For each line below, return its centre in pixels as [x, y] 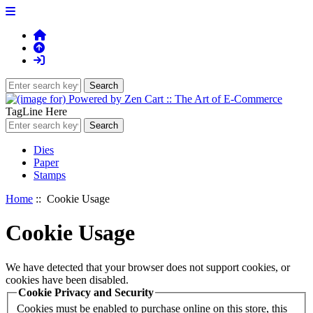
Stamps [50, 175]
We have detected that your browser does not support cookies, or [148, 267]
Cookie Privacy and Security [86, 292]
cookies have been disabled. [67, 279]
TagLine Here [36, 111]
